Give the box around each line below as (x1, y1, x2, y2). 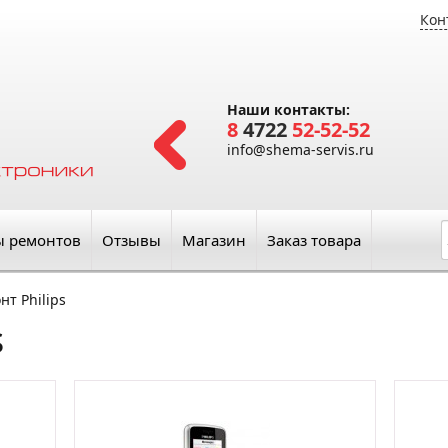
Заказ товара (267, 230, 361, 250)
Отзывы (102, 230, 161, 250)
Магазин (182, 230, 246, 250)
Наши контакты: (227, 100, 350, 119)
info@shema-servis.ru (227, 140, 374, 159)
